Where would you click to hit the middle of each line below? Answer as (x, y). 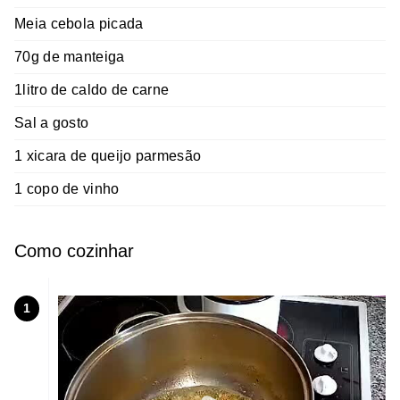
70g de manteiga (70, 57)
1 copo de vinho (67, 189)
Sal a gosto (52, 123)
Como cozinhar (74, 251)
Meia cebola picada (79, 24)
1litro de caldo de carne (92, 90)
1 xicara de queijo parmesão (108, 156)
